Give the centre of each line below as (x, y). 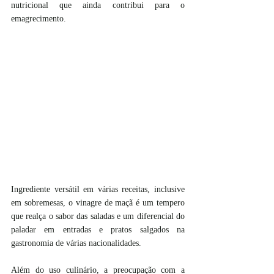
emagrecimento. (39, 19)
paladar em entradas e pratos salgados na (98, 230)
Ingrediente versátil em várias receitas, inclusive (98, 189)
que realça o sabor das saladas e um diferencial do (98, 216)
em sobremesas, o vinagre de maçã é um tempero (98, 203)
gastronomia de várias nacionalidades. (76, 243)
